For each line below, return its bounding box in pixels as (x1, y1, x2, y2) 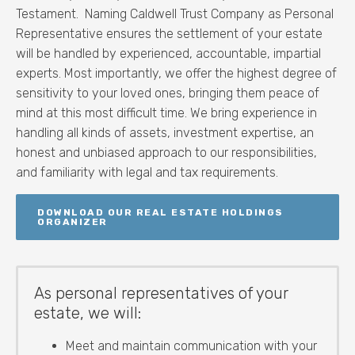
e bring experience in (200, 105, 317, 120)
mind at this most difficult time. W (16, 105, 200, 120)
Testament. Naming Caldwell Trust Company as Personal (16, 6, 334, 21)
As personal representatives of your (34, 283, 288, 303)
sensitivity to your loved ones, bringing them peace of (16, 85, 319, 101)
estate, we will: (34, 303, 145, 323)
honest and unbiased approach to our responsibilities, (16, 144, 317, 160)
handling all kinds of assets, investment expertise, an (16, 124, 314, 140)
